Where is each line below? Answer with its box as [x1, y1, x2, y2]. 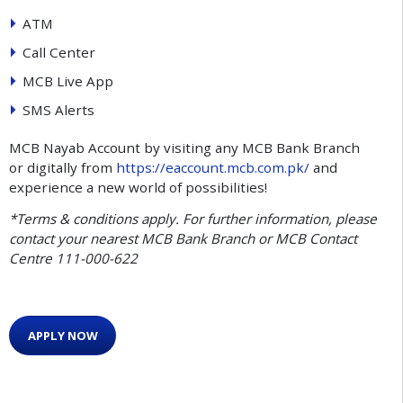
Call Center [22, 42, 95, 61]
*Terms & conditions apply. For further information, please [8, 210, 377, 228]
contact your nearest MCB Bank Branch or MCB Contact [8, 229, 357, 248]
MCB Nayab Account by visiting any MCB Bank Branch [8, 138, 360, 157]
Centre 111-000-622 [8, 249, 138, 268]
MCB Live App [22, 71, 113, 90]
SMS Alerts [22, 100, 94, 119]
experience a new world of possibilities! [8, 177, 267, 196]
